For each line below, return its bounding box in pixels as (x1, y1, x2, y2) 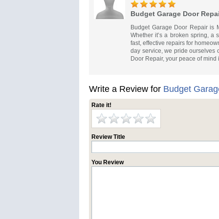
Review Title (91, 133, 125, 140)
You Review (91, 159, 124, 166)
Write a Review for (89, 84, 163, 94)
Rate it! (91, 102, 111, 109)
